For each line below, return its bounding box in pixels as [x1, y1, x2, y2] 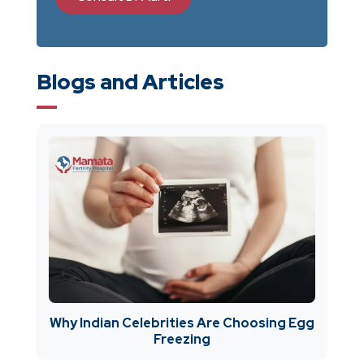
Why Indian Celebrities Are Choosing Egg [49, 314, 314, 331]
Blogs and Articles [36, 67, 224, 96]
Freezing [153, 330, 210, 348]
